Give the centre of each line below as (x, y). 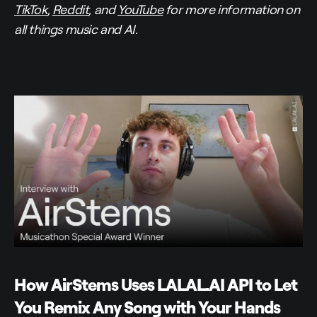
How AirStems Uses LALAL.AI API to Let (156, 285)
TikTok (31, 10)
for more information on (231, 10)
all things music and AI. (76, 29)
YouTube (140, 10)
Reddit (70, 10)
